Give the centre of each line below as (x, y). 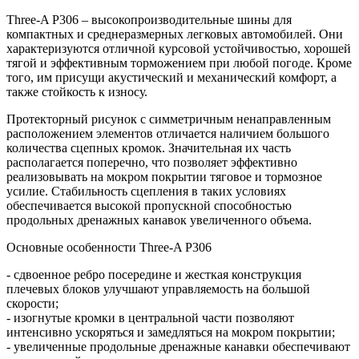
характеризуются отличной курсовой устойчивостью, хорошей (179, 49)
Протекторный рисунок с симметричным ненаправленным (169, 119)
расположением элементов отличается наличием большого (168, 134)
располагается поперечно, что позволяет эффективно (152, 163)
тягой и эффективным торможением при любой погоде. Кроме (179, 63)
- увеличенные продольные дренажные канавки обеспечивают (178, 347)
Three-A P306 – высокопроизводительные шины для (149, 20)
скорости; (32, 304)
